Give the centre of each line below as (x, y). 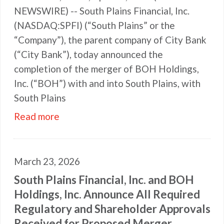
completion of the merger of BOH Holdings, (106, 69)
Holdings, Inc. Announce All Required (107, 194)
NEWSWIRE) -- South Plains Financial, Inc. (102, 11)
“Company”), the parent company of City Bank (110, 40)
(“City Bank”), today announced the (88, 54)
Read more (37, 116)
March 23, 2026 (47, 161)
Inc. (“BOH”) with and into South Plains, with (107, 83)
